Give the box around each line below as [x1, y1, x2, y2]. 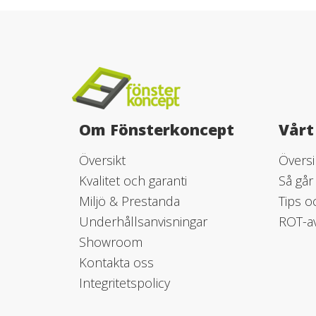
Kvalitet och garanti [79, 172, 187, 189]
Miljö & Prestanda [79, 193, 180, 209]
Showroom [79, 233, 142, 250]
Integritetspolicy [79, 274, 170, 291]
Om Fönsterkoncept [79, 119, 234, 140]
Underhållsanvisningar [79, 213, 207, 230]
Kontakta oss [79, 254, 154, 271]
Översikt [79, 152, 126, 169]
